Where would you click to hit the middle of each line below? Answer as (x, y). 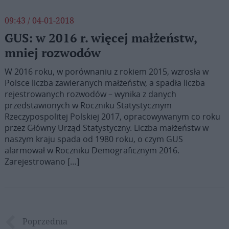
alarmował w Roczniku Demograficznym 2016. (92, 150)
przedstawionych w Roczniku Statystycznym (88, 105)
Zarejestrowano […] (42, 162)
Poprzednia (44, 221)
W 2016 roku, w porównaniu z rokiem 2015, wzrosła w (106, 72)
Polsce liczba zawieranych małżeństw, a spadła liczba (105, 83)
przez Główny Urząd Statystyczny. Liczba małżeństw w (106, 128)
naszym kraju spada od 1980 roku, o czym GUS (94, 139)
